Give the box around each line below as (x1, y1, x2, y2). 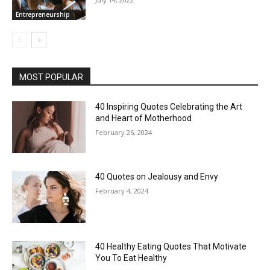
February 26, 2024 (95, 128, 152, 137)
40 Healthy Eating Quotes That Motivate (95, 241, 247, 251)
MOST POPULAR (19, 72, 83, 83)
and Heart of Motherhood (95, 113, 192, 124)
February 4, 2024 (95, 186, 149, 195)
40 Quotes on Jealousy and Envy (95, 171, 219, 181)
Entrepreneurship (16, 10, 70, 19)
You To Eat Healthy (95, 253, 168, 263)
